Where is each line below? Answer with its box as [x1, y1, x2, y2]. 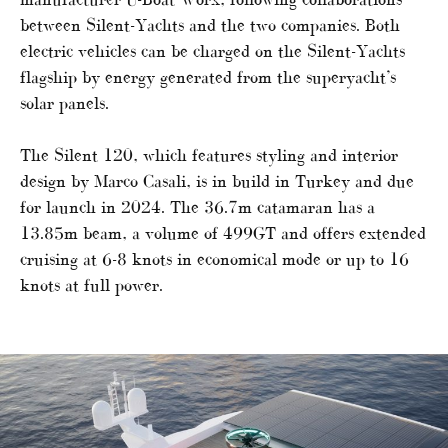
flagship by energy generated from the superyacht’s [20, 66, 396, 87]
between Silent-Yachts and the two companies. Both [20, 14, 400, 35]
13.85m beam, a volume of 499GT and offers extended [20, 222, 426, 243]
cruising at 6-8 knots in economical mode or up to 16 [20, 248, 409, 269]
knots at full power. [20, 274, 163, 295]
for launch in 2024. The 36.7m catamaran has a [20, 196, 375, 217]
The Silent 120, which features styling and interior [20, 144, 398, 165]
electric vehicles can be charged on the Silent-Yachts [20, 40, 405, 61]
